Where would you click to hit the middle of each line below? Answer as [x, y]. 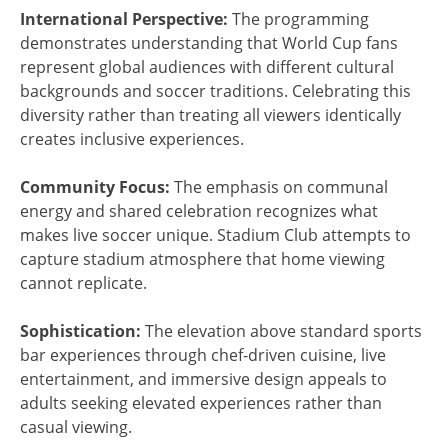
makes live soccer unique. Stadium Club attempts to [215, 234]
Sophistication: [80, 330]
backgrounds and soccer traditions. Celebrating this [215, 90]
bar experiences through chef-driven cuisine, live [203, 354]
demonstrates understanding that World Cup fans [209, 42]
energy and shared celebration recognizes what [199, 210]
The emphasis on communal [279, 186]
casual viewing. [76, 426]
